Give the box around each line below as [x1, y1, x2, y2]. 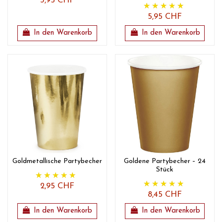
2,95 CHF [40, 182, 74, 190]
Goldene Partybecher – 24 [124, 158, 206, 165]
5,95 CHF [148, 12, 182, 21]
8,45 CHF [148, 191, 182, 199]
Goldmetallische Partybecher [12, 158, 102, 165]
